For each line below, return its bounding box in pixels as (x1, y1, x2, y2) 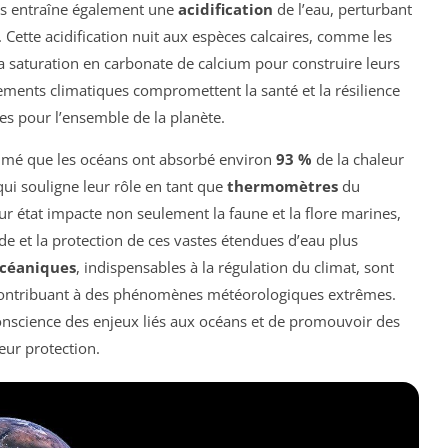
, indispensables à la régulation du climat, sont (76, 257, 394, 278)
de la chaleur (312, 149, 404, 170)
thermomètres (227, 176, 338, 197)
